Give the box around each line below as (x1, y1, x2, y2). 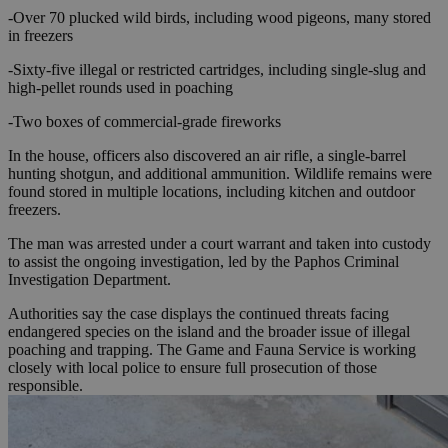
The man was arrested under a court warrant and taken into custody (8, 235, 431, 253)
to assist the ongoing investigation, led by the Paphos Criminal (8, 253, 399, 271)
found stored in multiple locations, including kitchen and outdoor (8, 183, 415, 201)
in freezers (8, 27, 73, 45)
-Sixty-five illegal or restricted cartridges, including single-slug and (8, 61, 426, 79)
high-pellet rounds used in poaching (8, 79, 233, 97)
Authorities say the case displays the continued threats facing (8, 305, 389, 323)
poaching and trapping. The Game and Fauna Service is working (8, 341, 416, 359)
